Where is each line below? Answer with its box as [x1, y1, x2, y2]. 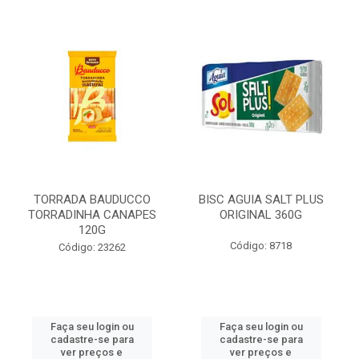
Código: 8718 [230, 240, 292, 252]
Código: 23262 [58, 241, 126, 253]
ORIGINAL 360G [220, 208, 302, 222]
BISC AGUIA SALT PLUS [198, 192, 324, 207]
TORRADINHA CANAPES [27, 208, 156, 222]
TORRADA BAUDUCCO [33, 192, 151, 207]
